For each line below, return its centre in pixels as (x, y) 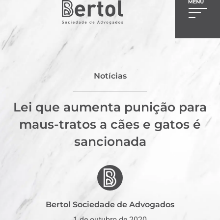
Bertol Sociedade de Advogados (110, 204)
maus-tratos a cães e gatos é (110, 124)
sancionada (110, 141)
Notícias (110, 76)
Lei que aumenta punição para (110, 107)
